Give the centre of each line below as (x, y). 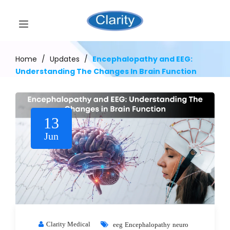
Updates (65, 59)
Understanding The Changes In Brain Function (106, 71)
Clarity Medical (68, 224)
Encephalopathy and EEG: (142, 59)
